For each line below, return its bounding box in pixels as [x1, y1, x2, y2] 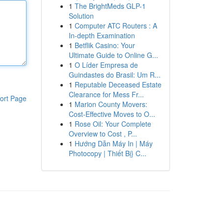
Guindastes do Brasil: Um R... [68, 70, 161, 80]
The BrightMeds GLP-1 [74, 1, 146, 11]
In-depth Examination [68, 30, 135, 40]
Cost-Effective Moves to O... [68, 109, 155, 119]
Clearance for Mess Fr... [68, 89, 144, 99]
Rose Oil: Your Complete [74, 119, 151, 129]
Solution [68, 11, 94, 21]
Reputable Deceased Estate [74, 80, 162, 89]
